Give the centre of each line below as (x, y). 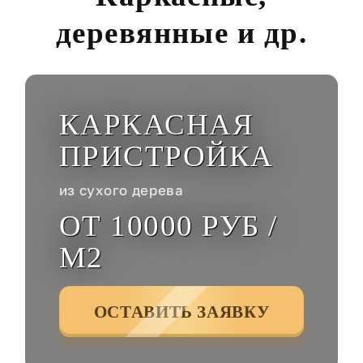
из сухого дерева (121, 191)
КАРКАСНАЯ (156, 125)
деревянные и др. (181, 33)
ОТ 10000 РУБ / (168, 226)
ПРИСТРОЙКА (166, 156)
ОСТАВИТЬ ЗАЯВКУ (181, 312)
